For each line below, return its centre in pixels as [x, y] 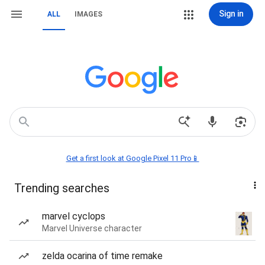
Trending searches [62, 188]
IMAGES [88, 14]
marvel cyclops [74, 216]
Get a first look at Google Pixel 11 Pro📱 [132, 158]
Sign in [231, 14]
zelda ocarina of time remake [102, 256]
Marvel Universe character [92, 228]
